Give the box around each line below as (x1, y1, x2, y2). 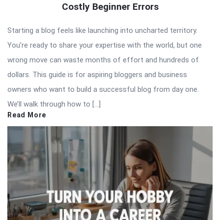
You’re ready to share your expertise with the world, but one (7, 40, 202, 50)
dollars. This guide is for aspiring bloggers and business (7, 70, 187, 79)
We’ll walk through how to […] (7, 99, 101, 109)
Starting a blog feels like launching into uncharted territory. (7, 26, 197, 35)
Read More (7, 110, 47, 119)
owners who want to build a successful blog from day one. (7, 84, 199, 94)
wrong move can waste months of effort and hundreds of (7, 55, 199, 64)
